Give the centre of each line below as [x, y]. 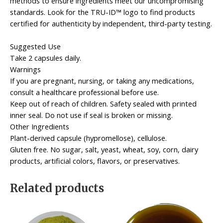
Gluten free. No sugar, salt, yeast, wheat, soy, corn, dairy [104, 149]
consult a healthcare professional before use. [84, 92]
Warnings [25, 69]
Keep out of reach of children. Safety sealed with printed [103, 103]
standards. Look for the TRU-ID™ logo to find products [103, 12]
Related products [57, 188]
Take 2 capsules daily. [46, 57]
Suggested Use [35, 46]
